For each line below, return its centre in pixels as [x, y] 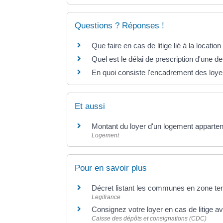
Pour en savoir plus [111, 168]
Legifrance [106, 197]
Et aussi [90, 107]
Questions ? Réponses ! [120, 25]
